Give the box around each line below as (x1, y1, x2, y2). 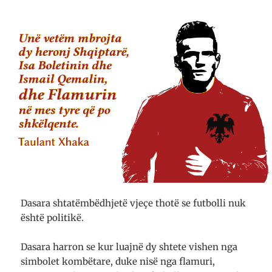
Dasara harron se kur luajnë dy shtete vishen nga (21, 241, 238, 253)
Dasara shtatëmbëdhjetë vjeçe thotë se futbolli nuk (21, 197, 246, 209)
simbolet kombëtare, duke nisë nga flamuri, (21, 256, 216, 268)
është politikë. (21, 212, 84, 224)
